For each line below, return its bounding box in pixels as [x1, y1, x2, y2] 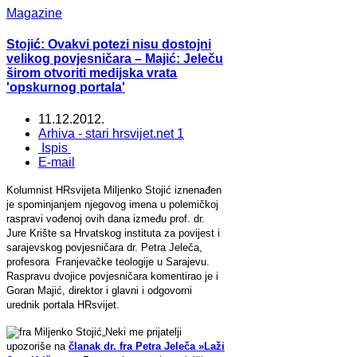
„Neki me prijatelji [102, 325, 182, 338]
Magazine [6, 6, 62, 20]
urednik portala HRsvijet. [6, 298, 120, 311]
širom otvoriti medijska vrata [6, 66, 177, 80]
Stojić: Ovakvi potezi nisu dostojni [6, 37, 211, 52]
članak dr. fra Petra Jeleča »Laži [69, 339, 225, 352]
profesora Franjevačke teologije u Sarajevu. [6, 255, 210, 268]
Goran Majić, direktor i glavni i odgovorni [6, 284, 192, 296]
